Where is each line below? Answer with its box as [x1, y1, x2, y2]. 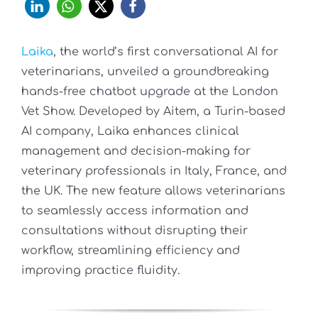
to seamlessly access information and [21, 204, 248, 218]
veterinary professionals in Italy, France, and [21, 165, 287, 178]
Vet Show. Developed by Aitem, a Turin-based [21, 105, 285, 119]
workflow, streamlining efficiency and [21, 244, 240, 258]
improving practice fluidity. [21, 264, 180, 278]
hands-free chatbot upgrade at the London [21, 85, 278, 99]
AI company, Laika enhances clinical [21, 125, 239, 138]
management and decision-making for [21, 145, 251, 158]
